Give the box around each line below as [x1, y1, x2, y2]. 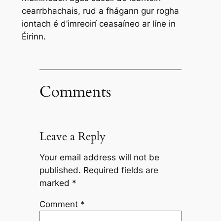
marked [39, 178, 72, 188]
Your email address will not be [39, 152, 159, 163]
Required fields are [83, 165, 158, 176]
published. [39, 165, 81, 176]
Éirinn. [21, 31, 46, 41]
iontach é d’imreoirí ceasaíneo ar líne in [21, 18, 176, 29]
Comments [39, 81, 111, 102]
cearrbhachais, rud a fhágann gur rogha [21, 5, 179, 16]
